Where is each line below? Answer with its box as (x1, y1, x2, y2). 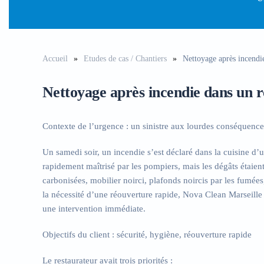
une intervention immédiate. (42, 204, 146, 213)
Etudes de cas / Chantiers (84, 54, 167, 63)
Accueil (42, 54, 68, 63)
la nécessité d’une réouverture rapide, (42, 190, 183, 199)
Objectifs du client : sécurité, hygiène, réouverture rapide (42, 230, 252, 239)
